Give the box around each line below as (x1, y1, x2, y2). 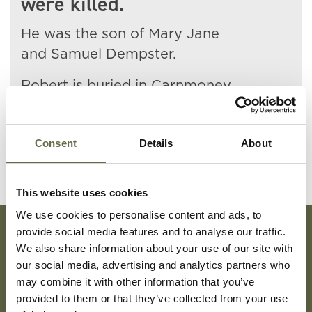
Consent (35, 137, 77, 149)
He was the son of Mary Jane (21, 27, 219, 41)
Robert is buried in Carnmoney (21, 79, 231, 93)
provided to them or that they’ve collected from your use (16, 292, 288, 304)
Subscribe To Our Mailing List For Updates (45, 247, 256, 261)
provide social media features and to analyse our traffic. (16, 225, 286, 237)
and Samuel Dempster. (21, 47, 176, 61)
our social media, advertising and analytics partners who (16, 258, 290, 271)
